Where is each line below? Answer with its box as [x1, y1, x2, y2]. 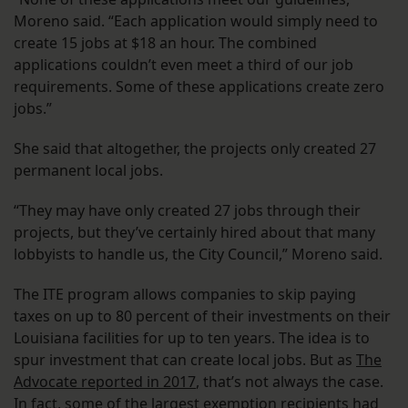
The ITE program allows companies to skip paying [14, 284, 356, 305]
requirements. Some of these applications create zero [14, 76, 384, 97]
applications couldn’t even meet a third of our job [14, 55, 353, 76]
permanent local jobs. [14, 160, 163, 181]
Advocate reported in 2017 [14, 372, 196, 393]
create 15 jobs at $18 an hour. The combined [14, 33, 317, 54]
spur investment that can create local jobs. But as [14, 350, 356, 371]
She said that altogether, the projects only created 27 [14, 138, 376, 159]
